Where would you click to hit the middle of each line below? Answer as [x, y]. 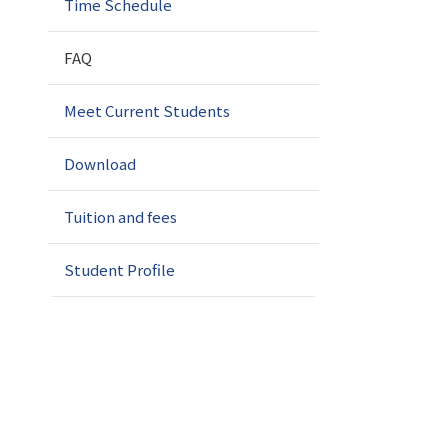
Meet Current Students [147, 110]
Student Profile [120, 269]
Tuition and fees [121, 216]
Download [100, 163]
